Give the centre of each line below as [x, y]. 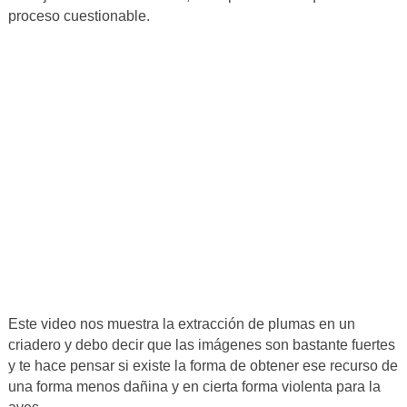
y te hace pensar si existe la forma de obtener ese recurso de [203, 366]
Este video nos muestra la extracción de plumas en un [181, 324]
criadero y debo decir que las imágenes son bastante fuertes [201, 345]
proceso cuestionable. [79, 16]
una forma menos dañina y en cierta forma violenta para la [194, 387]
